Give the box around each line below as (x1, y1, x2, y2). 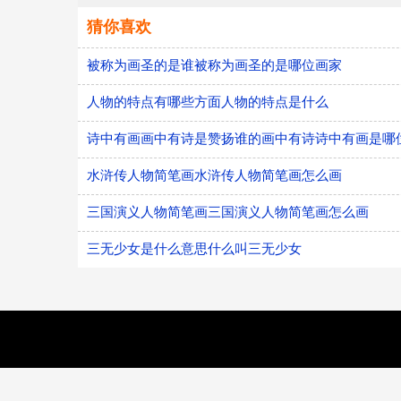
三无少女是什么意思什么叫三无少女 (87, 241, 302, 256)
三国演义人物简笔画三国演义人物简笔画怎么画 (87, 204, 369, 219)
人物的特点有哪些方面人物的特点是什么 (87, 94, 328, 109)
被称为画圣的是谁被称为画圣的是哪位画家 (87, 57, 342, 73)
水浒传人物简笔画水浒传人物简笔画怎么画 (87, 167, 342, 183)
